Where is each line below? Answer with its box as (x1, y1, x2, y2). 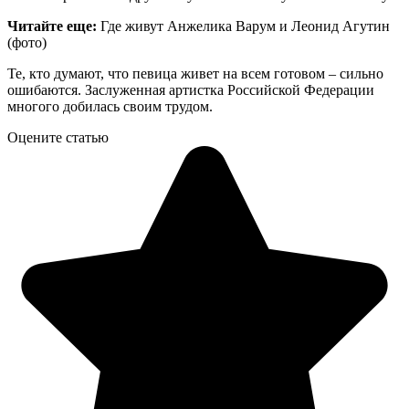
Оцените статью (7, 129, 109, 145)
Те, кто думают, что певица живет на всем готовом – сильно (7, 65, 383, 81)
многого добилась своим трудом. (7, 98, 213, 114)
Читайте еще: (7, 17, 100, 34)
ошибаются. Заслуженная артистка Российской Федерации (7, 81, 374, 98)
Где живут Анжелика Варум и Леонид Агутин (100, 17, 390, 34)
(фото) (7, 34, 47, 50)
